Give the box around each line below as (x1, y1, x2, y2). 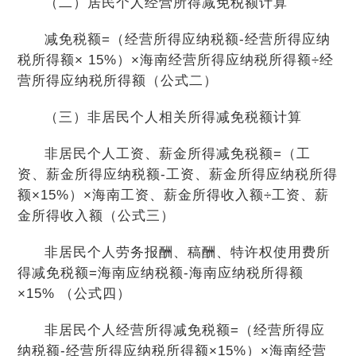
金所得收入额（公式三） (17, 208, 176, 223)
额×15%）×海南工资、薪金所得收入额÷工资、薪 (17, 188, 330, 203)
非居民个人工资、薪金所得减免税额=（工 (44, 146, 311, 161)
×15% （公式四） (17, 286, 132, 301)
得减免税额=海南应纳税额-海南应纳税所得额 (17, 265, 304, 281)
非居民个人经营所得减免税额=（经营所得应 (44, 323, 325, 338)
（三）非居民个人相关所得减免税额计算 (44, 110, 302, 125)
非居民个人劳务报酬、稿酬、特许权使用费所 (44, 245, 331, 260)
